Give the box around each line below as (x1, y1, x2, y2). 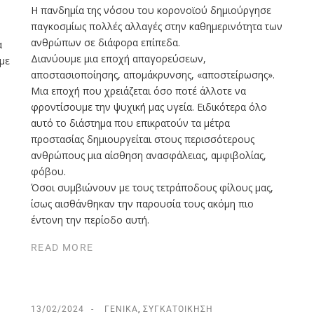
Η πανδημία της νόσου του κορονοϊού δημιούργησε (31, 3, 271, 17)
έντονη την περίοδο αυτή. (31, 212, 149, 226)
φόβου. (31, 164, 66, 178)
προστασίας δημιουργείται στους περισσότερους (31, 132, 254, 146)
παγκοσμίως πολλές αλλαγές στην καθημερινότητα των (31, 19, 282, 33)
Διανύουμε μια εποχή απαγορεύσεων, (31, 51, 206, 65)
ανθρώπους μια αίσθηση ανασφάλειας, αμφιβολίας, (31, 148, 266, 162)
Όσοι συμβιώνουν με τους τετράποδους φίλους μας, (31, 180, 273, 194)
